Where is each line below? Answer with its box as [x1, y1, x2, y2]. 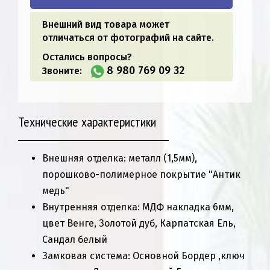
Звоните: [42, 65, 84, 77]
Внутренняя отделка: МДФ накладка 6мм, [42, 201, 234, 213]
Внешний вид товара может [42, 19, 169, 31]
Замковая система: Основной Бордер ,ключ [42, 250, 245, 262]
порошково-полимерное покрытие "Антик [42, 168, 240, 180]
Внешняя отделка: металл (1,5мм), [42, 152, 197, 164]
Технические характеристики [18, 113, 156, 130]
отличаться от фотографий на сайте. [42, 32, 214, 44]
